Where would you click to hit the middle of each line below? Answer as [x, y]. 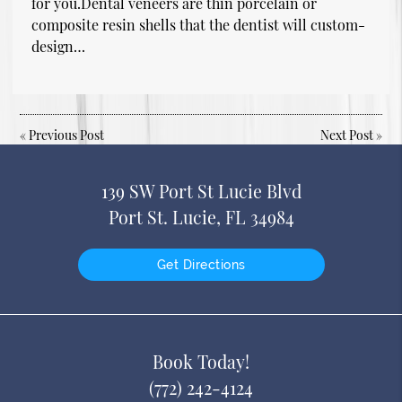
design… [58, 46]
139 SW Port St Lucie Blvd [201, 191]
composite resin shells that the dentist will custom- [198, 25]
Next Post [346, 135]
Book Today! [201, 361]
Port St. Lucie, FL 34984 [201, 217]
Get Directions [201, 264]
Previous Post [67, 135]
